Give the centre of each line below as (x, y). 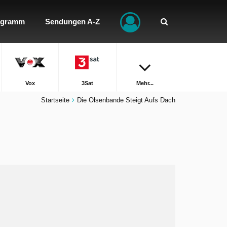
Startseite (55, 100)
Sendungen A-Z (72, 22)
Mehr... (145, 83)
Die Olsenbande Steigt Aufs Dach (126, 100)
